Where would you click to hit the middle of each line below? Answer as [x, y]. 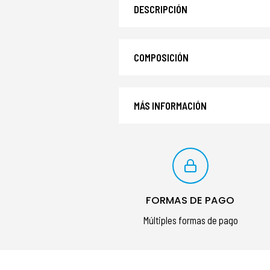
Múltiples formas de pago [190, 220]
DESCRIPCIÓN [161, 9]
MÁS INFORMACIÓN [170, 106]
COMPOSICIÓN [161, 58]
